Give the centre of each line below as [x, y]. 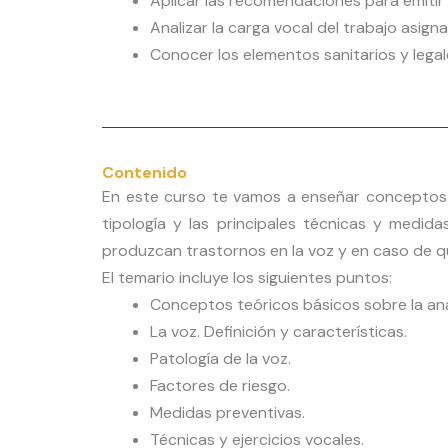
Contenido [144, 173]
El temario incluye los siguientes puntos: [247, 278]
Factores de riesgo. [220, 386]
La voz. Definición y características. [278, 332]
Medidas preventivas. [227, 413]
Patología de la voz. [220, 359]
